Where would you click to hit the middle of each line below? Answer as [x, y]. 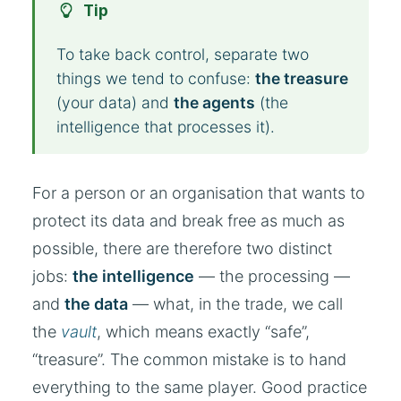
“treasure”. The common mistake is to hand [189, 360]
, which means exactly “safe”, [203, 332]
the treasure [302, 78]
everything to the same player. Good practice [200, 388]
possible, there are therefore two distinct [182, 249]
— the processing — [272, 277]
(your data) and [115, 102]
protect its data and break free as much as [188, 221]
